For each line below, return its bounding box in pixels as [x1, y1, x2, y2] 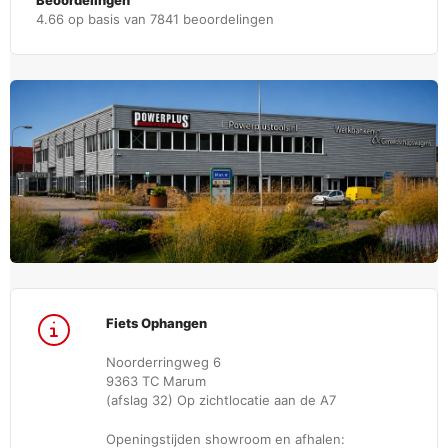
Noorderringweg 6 [106, 354, 221, 371]
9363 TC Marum [106, 373, 206, 390]
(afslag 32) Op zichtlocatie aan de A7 [106, 392, 336, 409]
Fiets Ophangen [106, 315, 207, 332]
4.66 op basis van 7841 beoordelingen [36, 11, 274, 28]
